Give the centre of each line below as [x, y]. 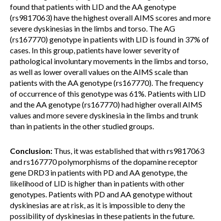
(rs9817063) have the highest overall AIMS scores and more [110, 18]
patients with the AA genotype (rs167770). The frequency [107, 83]
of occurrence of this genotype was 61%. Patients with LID [108, 93]
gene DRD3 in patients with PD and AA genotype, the [99, 172]
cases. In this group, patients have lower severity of [95, 50]
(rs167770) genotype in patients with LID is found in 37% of [110, 39]
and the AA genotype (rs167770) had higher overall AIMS [106, 104]
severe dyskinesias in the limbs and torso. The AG [92, 28]
